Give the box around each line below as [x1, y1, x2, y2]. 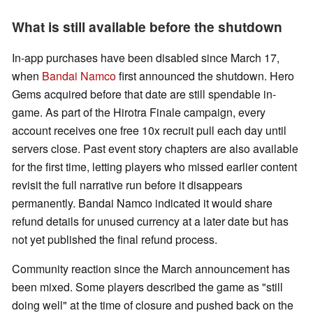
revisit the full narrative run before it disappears [12, 177, 242, 194]
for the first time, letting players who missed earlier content [12, 159, 297, 175]
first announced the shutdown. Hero [116, 68, 294, 85]
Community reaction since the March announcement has [12, 261, 290, 277]
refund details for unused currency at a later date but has [12, 213, 289, 230]
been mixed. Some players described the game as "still [12, 279, 283, 296]
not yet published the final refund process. [12, 231, 217, 248]
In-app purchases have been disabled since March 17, [12, 50, 279, 66]
